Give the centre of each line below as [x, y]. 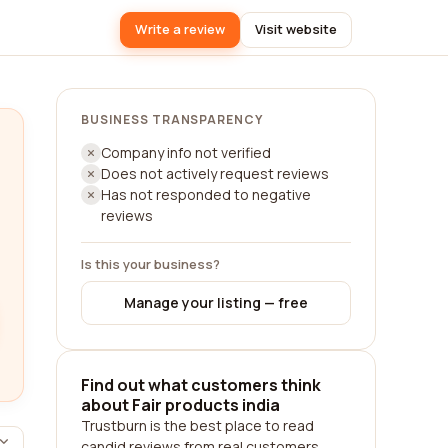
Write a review [180, 29]
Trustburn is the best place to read [197, 425]
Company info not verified [186, 152]
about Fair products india [180, 405]
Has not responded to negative [206, 194]
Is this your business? [150, 264]
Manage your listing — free [216, 302]
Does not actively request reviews [215, 173]
